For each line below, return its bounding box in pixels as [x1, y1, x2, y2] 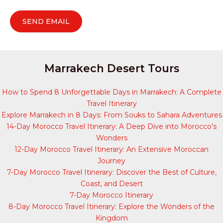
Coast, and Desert [80, 179, 143, 189]
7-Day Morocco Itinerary [70, 191, 153, 200]
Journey [98, 156, 125, 166]
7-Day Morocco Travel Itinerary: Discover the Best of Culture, [6, 168, 217, 177]
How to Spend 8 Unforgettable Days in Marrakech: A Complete [1, 88, 222, 97]
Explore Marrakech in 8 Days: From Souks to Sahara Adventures [1, 111, 222, 120]
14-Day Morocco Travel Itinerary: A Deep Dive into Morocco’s [6, 122, 217, 131]
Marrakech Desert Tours [44, 61, 179, 75]
